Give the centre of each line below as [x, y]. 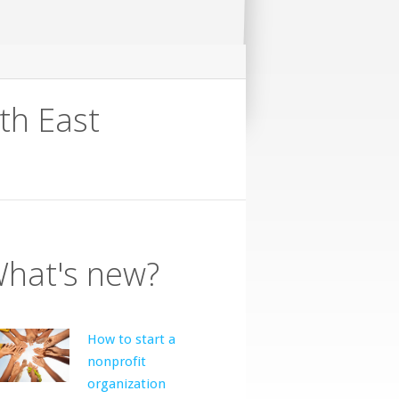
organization [127, 384]
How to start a [132, 339]
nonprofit [117, 362]
